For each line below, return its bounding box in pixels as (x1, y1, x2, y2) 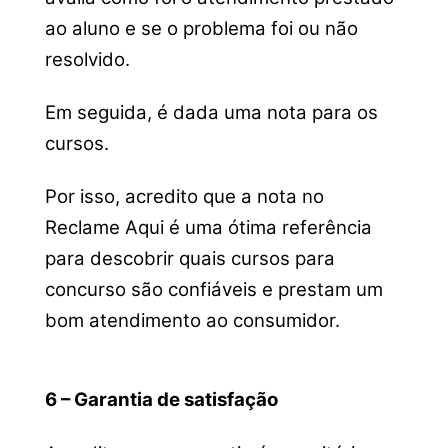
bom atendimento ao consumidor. (44, 309, 340, 333)
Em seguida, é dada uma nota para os (44, 100, 378, 124)
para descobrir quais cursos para (44, 247, 335, 271)
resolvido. (44, 47, 130, 71)
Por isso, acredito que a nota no (44, 185, 324, 209)
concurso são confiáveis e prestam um (44, 278, 383, 302)
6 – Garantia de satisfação (44, 388, 278, 412)
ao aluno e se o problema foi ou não (44, 16, 358, 40)
